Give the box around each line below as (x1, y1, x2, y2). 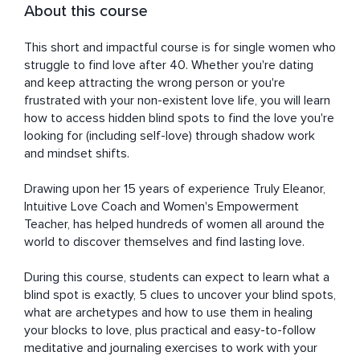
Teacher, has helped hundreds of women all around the (24, 216, 325, 233)
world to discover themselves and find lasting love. (24, 234, 308, 251)
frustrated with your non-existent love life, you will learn (24, 92, 330, 109)
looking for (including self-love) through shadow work (24, 128, 315, 145)
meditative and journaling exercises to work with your (24, 340, 317, 357)
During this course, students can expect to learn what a (24, 269, 329, 286)
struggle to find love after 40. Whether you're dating (24, 57, 313, 74)
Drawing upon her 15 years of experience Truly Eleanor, (24, 181, 325, 198)
